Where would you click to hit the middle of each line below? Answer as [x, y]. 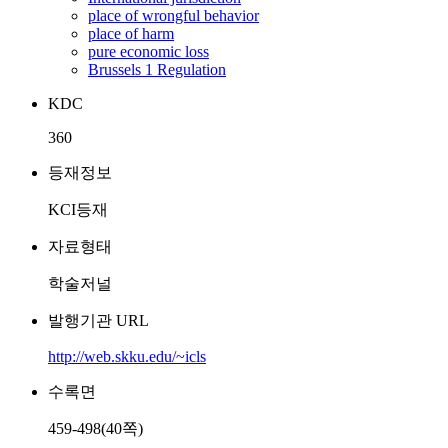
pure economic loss [148, 51]
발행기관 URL [98, 320]
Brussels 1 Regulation [157, 69]
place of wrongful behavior [173, 15]
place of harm [131, 33]
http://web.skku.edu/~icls [127, 356]
